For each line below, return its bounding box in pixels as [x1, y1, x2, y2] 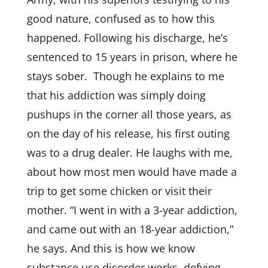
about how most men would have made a [26, 165, 237, 179]
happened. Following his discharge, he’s [26, 31, 228, 45]
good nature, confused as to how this [26, 11, 215, 26]
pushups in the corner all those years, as [26, 107, 232, 121]
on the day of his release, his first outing [26, 126, 230, 141]
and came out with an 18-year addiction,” [26, 222, 233, 236]
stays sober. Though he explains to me [26, 69, 224, 83]
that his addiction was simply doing [26, 88, 206, 102]
